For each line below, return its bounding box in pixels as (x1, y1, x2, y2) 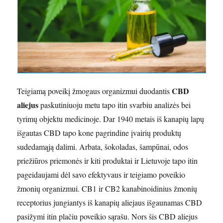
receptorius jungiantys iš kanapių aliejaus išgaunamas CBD (17, 197, 203, 208)
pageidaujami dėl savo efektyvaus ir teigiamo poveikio (17, 169, 186, 180)
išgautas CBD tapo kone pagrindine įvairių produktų (17, 127, 182, 138)
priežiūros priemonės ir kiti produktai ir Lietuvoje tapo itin (17, 155, 198, 166)
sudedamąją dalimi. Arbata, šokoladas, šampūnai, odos (17, 141, 189, 152)
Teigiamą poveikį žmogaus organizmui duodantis (17, 86, 172, 97)
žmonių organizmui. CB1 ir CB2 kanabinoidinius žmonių (17, 183, 198, 194)
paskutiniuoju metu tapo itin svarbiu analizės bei (38, 100, 191, 111)
